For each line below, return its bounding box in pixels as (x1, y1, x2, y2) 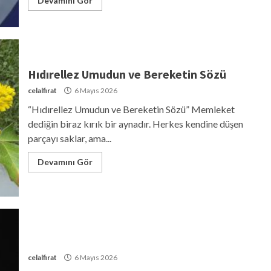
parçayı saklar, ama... (27, 132, 111, 144)
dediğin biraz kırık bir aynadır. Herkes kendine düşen (27, 117, 243, 129)
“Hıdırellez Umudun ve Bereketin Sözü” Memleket (27, 103, 235, 115)
